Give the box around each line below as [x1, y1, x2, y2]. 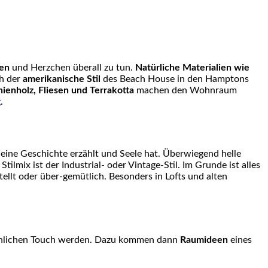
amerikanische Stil [23, 74, 100, 84]
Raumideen [180, 234, 228, 245]
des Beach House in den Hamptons [100, 74, 249, 84]
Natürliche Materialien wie [135, 63, 249, 73]
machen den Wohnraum [134, 86, 237, 96]
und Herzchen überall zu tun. [10, 63, 135, 73]
